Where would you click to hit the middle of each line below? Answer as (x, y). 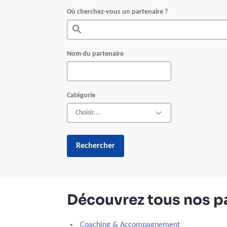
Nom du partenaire (95, 54)
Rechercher (96, 146)
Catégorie (81, 96)
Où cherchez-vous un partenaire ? (117, 12)
